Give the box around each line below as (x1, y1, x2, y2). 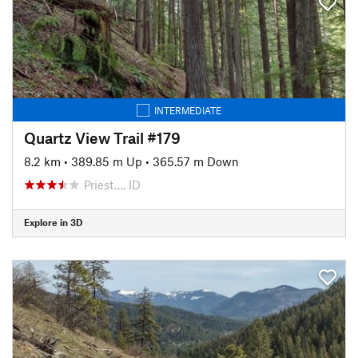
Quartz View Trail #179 (24, 128, 181, 147)
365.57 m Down (153, 153, 239, 169)
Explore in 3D (24, 217, 82, 228)
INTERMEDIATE (154, 104, 221, 116)
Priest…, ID (84, 177, 141, 192)
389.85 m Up (71, 153, 142, 169)
